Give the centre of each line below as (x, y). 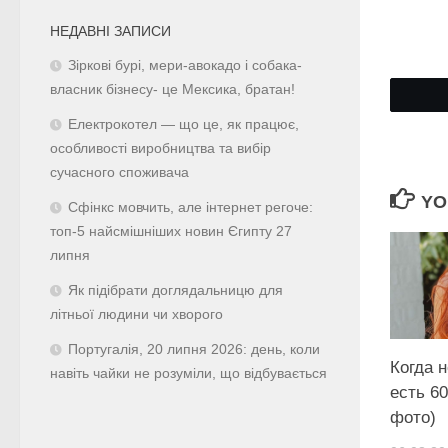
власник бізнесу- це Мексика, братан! (172, 89)
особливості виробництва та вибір (160, 148)
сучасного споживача (119, 172)
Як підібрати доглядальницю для (175, 290)
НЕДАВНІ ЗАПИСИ (110, 30)
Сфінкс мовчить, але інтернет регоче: (190, 207)
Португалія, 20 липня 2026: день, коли (194, 349)
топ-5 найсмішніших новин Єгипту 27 (171, 231)
